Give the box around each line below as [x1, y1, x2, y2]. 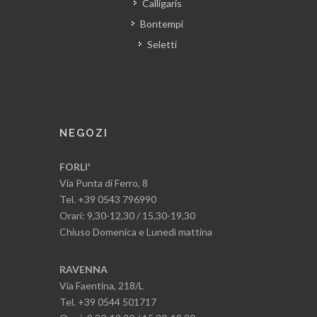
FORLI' [59, 161, 91, 173]
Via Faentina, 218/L [59, 279, 144, 292]
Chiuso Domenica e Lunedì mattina [59, 226, 212, 238]
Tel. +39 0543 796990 [59, 193, 156, 206]
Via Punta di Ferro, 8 [59, 177, 148, 190]
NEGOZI [59, 127, 108, 140]
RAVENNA [59, 263, 108, 276]
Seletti [146, 38, 177, 51]
